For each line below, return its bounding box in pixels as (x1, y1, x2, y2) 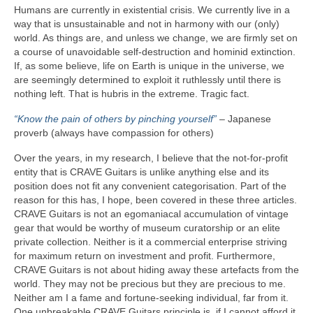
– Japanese (217, 113, 271, 125)
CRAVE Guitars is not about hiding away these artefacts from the (14, 264, 299, 276)
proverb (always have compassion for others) (14, 127, 214, 139)
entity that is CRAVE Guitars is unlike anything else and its (14, 166, 269, 178)
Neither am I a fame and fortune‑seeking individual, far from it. (14, 292, 289, 304)
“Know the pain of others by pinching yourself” (14, 113, 217, 125)
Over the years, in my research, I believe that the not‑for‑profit (14, 152, 288, 164)
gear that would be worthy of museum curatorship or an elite (14, 222, 280, 234)
